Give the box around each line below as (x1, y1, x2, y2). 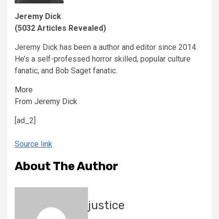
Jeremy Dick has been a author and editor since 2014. (15, 43, 197, 52)
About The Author (15, 159, 118, 174)
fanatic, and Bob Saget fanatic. (15, 66, 117, 76)
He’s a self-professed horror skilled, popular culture (15, 54, 191, 64)
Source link (15, 139, 52, 149)
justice (88, 198, 125, 213)
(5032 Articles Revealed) (15, 23, 106, 33)
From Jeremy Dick (15, 97, 77, 107)
